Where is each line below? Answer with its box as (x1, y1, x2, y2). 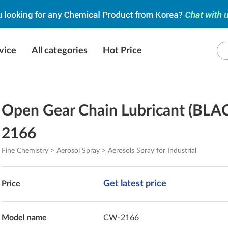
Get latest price (103, 179, 167, 188)
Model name (2, 214, 47, 222)
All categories (32, 46, 88, 55)
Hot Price (103, 46, 142, 55)
